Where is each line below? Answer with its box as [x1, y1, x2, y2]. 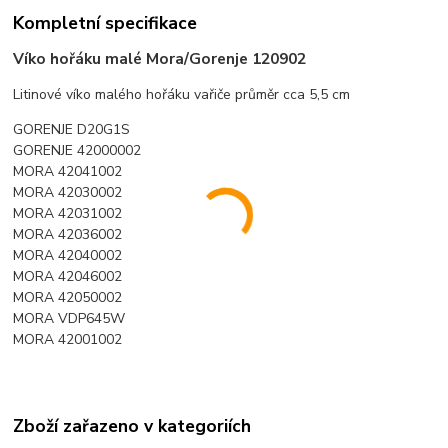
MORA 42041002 [13, 161, 123, 181]
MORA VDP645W [13, 308, 126, 328]
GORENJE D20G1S [13, 119, 131, 139]
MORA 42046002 [13, 266, 123, 286]
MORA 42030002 [13, 182, 123, 202]
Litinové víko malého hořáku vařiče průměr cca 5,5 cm [13, 84, 355, 104]
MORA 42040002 [13, 245, 123, 265]
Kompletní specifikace [13, 10, 198, 35]
